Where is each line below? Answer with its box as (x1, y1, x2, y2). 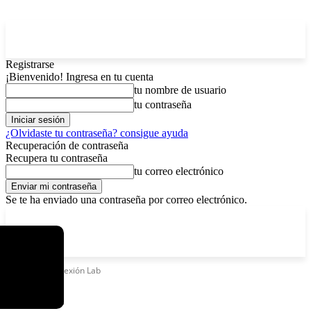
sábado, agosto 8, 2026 (72, 210, 153, 221)
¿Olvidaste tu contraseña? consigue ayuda (6, 127, 188, 139)
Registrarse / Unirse (176, 210, 244, 221)
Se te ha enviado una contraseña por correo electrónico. (6, 194, 247, 205)
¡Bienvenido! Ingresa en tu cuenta (6, 71, 153, 83)
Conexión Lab (49, 264, 101, 276)
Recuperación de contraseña (6, 140, 128, 151)
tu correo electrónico (134, 165, 224, 177)
